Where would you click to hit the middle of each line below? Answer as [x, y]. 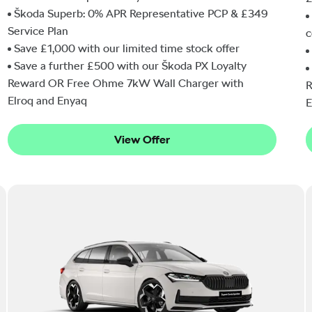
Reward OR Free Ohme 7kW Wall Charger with [126, 83]
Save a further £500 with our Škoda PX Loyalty [130, 65]
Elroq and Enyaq [47, 100]
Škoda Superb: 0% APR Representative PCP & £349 [141, 13]
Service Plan [38, 31]
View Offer [142, 140]
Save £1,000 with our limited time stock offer [127, 48]
